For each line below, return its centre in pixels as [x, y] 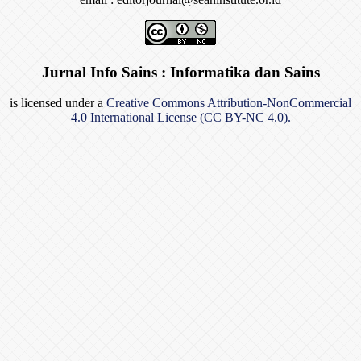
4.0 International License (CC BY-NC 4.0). [180, 118]
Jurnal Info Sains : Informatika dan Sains [180, 72]
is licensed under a [58, 103]
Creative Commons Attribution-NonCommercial [229, 103]
